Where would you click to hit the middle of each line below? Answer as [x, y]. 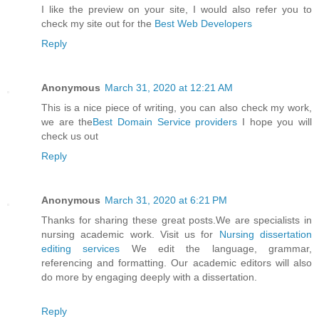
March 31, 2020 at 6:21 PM [166, 200]
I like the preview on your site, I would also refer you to [177, 9]
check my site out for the [98, 23]
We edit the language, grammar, [216, 248]
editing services [81, 248]
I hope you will [275, 121]
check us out [70, 136]
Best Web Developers [203, 23]
